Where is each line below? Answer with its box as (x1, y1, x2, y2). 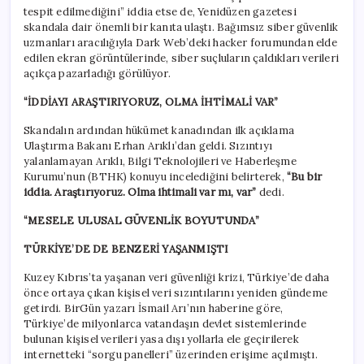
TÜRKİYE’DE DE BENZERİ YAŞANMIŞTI (24, 242, 229, 257)
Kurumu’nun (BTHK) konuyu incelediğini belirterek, (24, 170, 287, 184)
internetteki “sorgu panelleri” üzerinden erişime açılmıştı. (24, 348, 318, 362)
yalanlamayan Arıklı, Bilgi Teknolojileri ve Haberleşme (24, 154, 297, 169)
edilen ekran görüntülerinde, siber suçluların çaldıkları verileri (24, 51, 340, 66)
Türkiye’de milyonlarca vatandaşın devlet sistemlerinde (24, 317, 306, 331)
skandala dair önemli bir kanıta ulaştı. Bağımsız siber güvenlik (24, 20, 339, 35)
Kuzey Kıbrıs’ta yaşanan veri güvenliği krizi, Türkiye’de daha (24, 271, 330, 285)
